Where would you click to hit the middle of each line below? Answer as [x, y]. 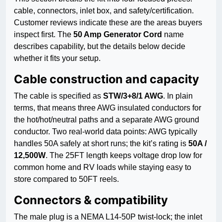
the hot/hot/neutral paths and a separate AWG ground [107, 120]
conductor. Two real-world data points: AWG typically [106, 132]
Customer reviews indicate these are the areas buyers [108, 23]
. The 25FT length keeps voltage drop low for [124, 156]
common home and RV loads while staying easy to [103, 167]
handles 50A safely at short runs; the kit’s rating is [101, 144]
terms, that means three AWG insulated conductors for [108, 108]
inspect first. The [44, 35]
